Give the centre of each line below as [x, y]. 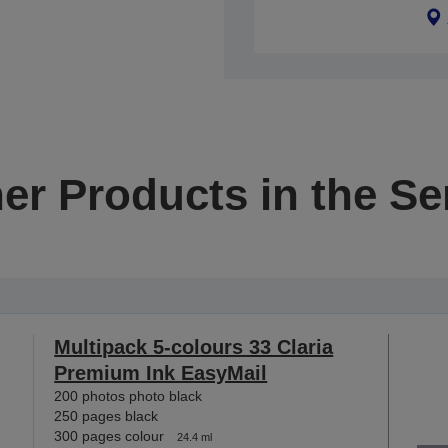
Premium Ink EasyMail [161, 373]
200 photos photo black [128, 396]
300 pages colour [109, 436]
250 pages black [106, 416]
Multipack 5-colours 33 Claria [194, 347]
